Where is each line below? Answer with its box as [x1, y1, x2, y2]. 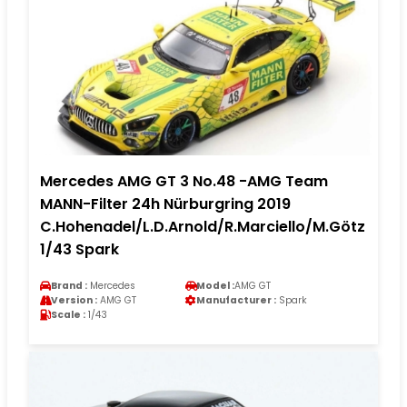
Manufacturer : [196, 293, 276, 307]
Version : [51, 293, 97, 307]
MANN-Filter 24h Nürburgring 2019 [40, 193, 291, 214]
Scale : [51, 307, 85, 322]
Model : [196, 278, 234, 293]
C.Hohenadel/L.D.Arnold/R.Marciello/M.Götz [40, 215, 365, 237]
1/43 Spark [40, 238, 119, 260]
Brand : [51, 278, 87, 293]
